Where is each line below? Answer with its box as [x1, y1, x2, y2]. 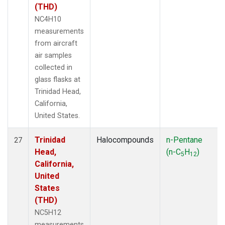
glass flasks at [35, 75, 80, 84]
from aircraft [35, 39, 77, 48]
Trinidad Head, [35, 87, 81, 96]
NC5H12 [35, 208, 61, 217]
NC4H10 [35, 15, 61, 24]
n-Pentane [166, 135, 202, 145]
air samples [35, 51, 72, 60]
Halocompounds [96, 135, 154, 145]
